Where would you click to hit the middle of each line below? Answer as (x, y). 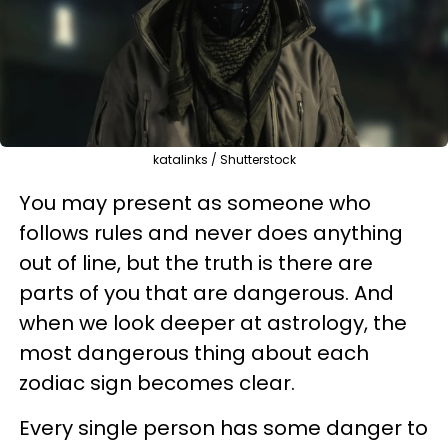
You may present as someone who (195, 202)
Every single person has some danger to (223, 427)
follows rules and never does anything (211, 232)
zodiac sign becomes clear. (157, 382)
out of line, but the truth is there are (196, 262)
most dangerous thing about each (194, 352)
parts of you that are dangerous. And (206, 292)
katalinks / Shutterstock (224, 159)
